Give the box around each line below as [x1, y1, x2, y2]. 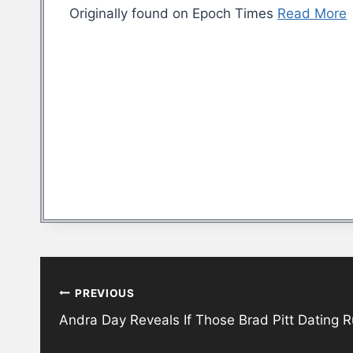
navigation [39, 292, 152, 319]
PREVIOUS [75, 286, 135, 299]
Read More [277, 6, 347, 22]
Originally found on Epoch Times [69, 6, 277, 22]
